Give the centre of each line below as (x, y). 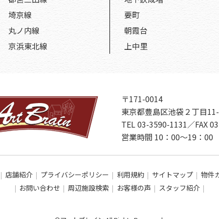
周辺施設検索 (88, 188)
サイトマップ (173, 175)
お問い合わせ (40, 188)
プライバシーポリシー (75, 175)
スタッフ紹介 (179, 188)
